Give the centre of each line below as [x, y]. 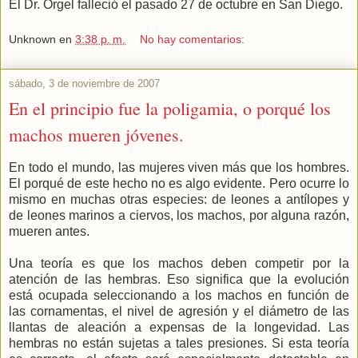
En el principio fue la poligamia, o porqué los [170, 108]
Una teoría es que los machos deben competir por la [179, 263]
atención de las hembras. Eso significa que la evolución [179, 279]
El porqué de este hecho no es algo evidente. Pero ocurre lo [179, 183]
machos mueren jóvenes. [96, 134]
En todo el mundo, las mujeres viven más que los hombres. [179, 167]
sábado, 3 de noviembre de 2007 [84, 83]
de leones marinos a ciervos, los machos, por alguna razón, [179, 215]
